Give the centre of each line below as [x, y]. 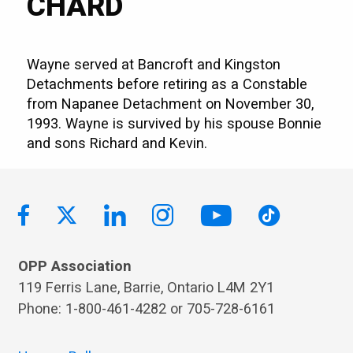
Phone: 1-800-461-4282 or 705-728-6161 [146, 309]
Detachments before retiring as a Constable [167, 85]
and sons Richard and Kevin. [117, 144]
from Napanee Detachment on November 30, [171, 105]
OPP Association [74, 266]
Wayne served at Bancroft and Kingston [154, 65]
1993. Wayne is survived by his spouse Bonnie [175, 124]
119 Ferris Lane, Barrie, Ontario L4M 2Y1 [146, 288]
